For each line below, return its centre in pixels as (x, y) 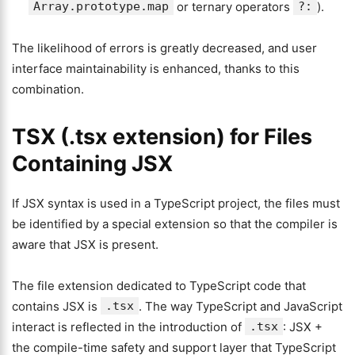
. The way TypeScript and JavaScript (240, 306)
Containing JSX (92, 164)
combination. (48, 89)
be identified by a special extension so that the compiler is (175, 224)
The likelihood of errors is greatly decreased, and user (164, 48)
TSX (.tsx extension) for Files (162, 137)
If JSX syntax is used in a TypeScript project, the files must (176, 203)
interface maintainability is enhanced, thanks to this (156, 69)
